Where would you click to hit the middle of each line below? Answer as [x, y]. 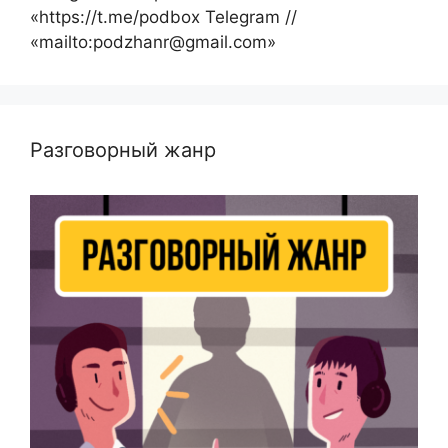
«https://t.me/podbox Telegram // [163, 17]
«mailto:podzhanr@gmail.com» [153, 42]
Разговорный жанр [123, 150]
